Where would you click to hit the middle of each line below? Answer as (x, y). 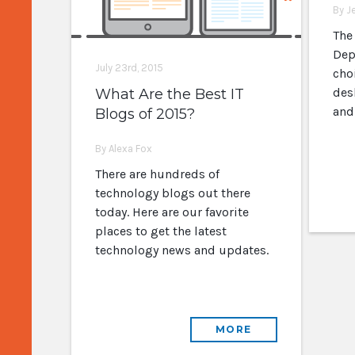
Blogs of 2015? (145, 114)
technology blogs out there (172, 193)
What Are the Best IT (169, 94)
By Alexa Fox (123, 149)
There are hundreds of (157, 174)
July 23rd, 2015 (129, 68)
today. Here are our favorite (172, 212)
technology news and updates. (181, 250)
